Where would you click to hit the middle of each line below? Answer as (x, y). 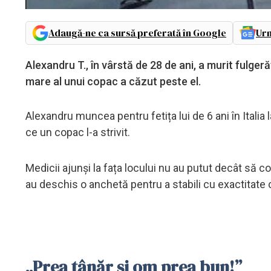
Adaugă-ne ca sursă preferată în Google (137, 32)
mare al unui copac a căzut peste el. (113, 81)
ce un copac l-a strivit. (79, 132)
